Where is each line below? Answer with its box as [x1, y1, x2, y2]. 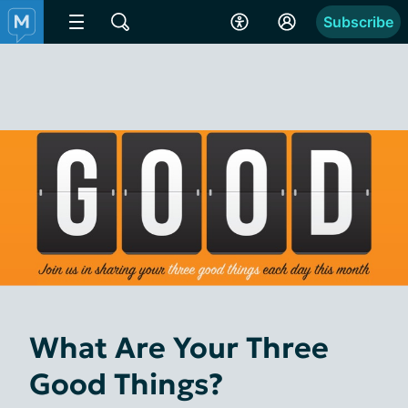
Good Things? [29, 365, 223, 403]
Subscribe [323, 13, 393, 31]
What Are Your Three [29, 329, 329, 366]
